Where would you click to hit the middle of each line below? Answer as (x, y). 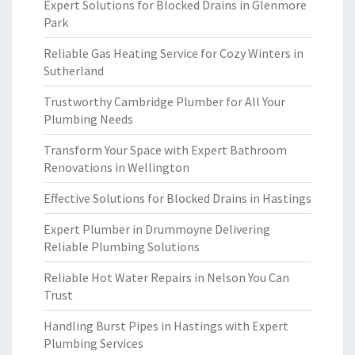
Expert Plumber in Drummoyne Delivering (157, 229)
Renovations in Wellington (116, 167)
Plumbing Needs (88, 119)
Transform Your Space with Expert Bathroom (165, 150)
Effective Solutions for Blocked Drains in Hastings (177, 198)
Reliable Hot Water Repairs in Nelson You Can (166, 277)
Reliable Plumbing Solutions (122, 246)
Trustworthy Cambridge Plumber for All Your (164, 101)
